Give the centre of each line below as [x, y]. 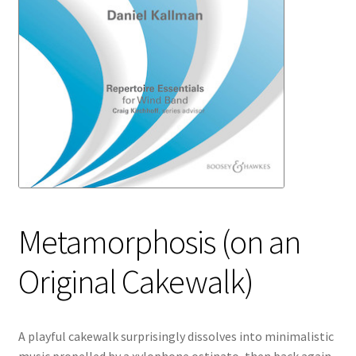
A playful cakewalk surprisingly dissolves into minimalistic [176, 337]
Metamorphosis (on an [159, 241]
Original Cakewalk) [135, 281]
